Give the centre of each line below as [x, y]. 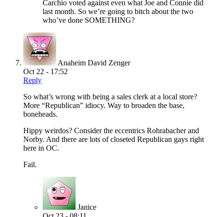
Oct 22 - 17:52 [46, 71]
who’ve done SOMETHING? [89, 20]
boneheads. [40, 114]
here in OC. [41, 148]
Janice [87, 207]
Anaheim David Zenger [94, 62]
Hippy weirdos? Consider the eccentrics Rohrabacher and [111, 130]
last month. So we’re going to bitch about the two [118, 11]
